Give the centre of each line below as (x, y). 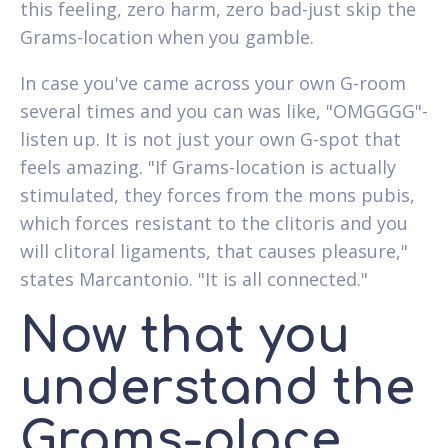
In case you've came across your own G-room (213, 82)
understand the (217, 388)
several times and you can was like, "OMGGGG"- (224, 110)
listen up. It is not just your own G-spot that (210, 138)
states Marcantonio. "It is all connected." (194, 278)
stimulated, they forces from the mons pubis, (217, 194)
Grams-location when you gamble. (167, 36)
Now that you (185, 336)
